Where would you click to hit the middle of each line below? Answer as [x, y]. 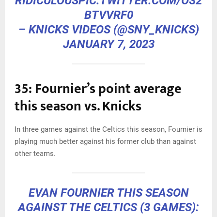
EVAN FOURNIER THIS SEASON [108, 193]
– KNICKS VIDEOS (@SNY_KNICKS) [108, 29]
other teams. [35, 153]
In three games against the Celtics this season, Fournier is [108, 129]
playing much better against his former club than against [105, 141]
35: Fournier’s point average [98, 89]
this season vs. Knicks [78, 106]
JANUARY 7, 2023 [108, 44]
